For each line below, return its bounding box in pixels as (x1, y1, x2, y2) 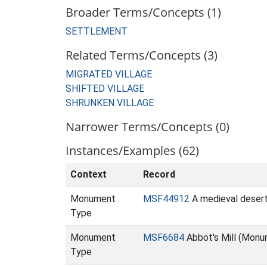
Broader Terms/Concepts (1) (66, 4, 221, 20)
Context (70, 169, 107, 180)
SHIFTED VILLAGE (66, 83, 144, 94)
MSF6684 (143, 232, 184, 243)
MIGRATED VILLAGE (66, 69, 152, 80)
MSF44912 (143, 193, 190, 204)
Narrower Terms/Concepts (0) (66, 119, 229, 135)
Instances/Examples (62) (66, 142, 199, 159)
